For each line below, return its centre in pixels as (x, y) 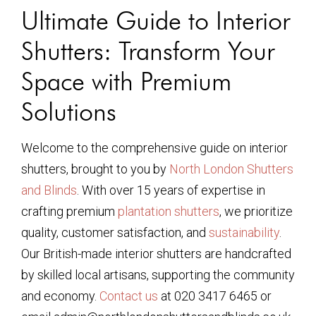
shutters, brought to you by (95, 169)
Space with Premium (126, 81)
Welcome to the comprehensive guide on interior (154, 148)
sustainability (244, 232)
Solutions (69, 111)
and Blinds (49, 190)
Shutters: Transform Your (148, 50)
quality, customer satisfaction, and (115, 232)
